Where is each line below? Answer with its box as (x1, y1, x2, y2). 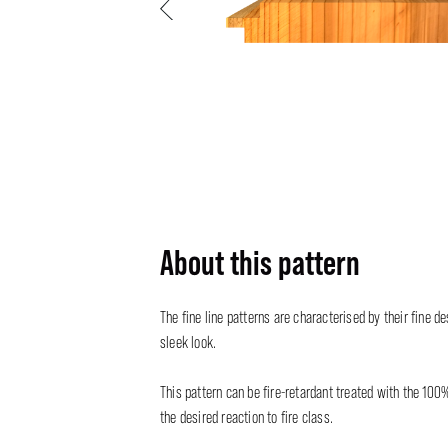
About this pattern (160, 243, 360, 283)
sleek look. (160, 333, 217, 352)
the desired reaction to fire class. (160, 408, 333, 427)
